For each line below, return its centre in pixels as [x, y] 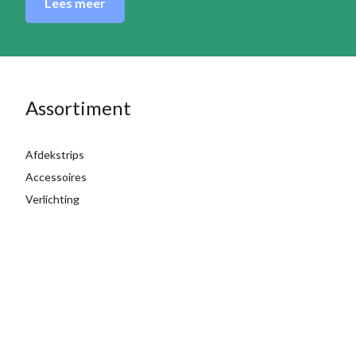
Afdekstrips [55, 154]
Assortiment [78, 107]
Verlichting [52, 199]
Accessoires [56, 176]
